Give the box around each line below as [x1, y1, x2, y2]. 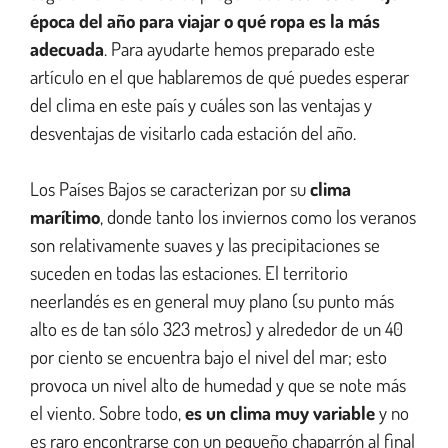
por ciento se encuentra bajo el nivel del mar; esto [30, 344, 387, 370]
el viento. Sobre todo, [30, 400, 185, 426]
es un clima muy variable [185, 400, 375, 426]
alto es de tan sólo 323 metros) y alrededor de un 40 [30, 316, 403, 342]
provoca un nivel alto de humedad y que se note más [30, 372, 406, 398]
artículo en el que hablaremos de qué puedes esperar [30, 63, 409, 89]
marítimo [30, 204, 100, 230]
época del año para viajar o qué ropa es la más [30, 7, 380, 33]
